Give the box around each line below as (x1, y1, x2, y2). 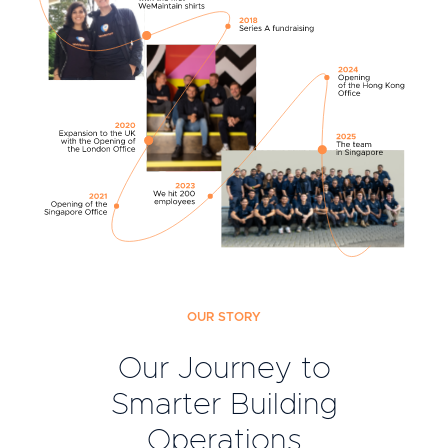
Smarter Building (110, 390, 338, 421)
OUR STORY (187, 311, 261, 325)
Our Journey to (117, 354, 331, 385)
